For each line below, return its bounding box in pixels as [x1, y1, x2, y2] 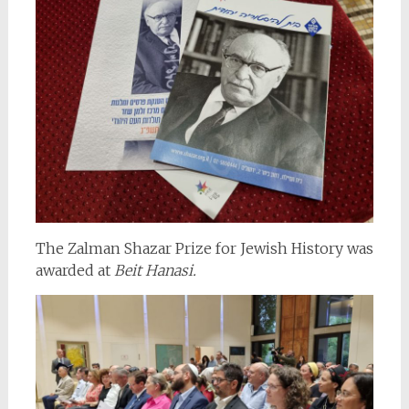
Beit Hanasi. [113, 260, 196, 279]
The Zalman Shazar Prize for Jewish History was [35, 238, 373, 257]
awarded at [35, 260, 114, 279]
